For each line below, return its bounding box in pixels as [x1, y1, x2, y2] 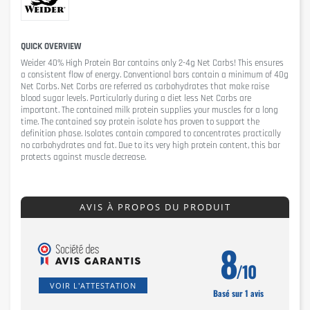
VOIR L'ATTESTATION [50, 280, 136, 291]
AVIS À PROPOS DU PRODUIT [79, 201, 231, 214]
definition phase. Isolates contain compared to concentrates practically [21, 128, 281, 140]
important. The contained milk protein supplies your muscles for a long [21, 104, 278, 116]
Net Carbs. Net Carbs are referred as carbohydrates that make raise [21, 81, 269, 93]
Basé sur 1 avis [212, 287, 264, 300]
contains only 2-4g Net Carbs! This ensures [125, 57, 284, 69]
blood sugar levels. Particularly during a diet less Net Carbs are [21, 93, 251, 104]
